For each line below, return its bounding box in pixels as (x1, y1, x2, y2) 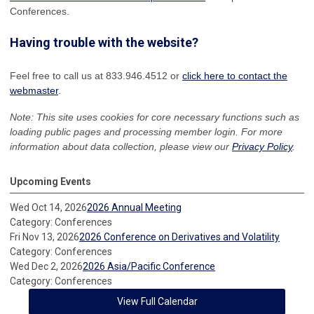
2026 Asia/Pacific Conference (83, 260, 215, 272)
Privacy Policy (232, 140, 292, 152)
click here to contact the (182, 69, 287, 81)
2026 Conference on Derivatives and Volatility (79, 231, 280, 243)
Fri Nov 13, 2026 (10, 231, 79, 243)
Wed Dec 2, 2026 (10, 260, 83, 272)
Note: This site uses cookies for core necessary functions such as (10, 111, 299, 123)
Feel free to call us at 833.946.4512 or (10, 69, 182, 81)
